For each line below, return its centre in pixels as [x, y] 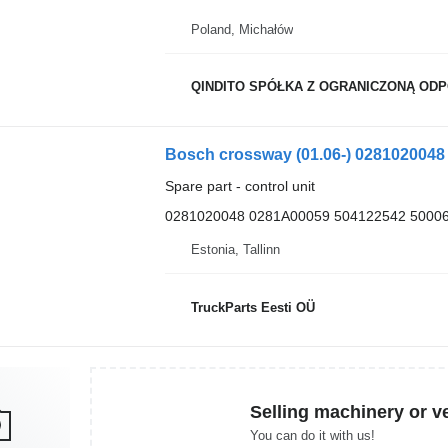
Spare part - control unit [239, 185]
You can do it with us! [312, 435]
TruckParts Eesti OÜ [252, 307]
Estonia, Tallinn [235, 249]
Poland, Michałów [241, 29]
